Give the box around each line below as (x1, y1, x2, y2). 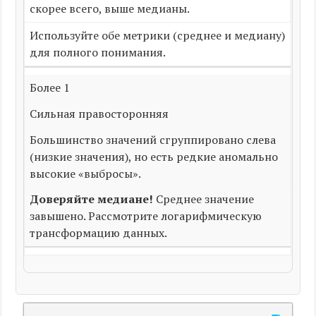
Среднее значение (152, 191, 254, 207)
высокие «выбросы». (29, 165, 141, 181)
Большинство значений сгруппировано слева (29, 131, 276, 147)
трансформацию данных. (29, 225, 167, 241)
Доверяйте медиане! (29, 191, 153, 207)
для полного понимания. (29, 44, 166, 61)
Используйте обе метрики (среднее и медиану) (29, 28, 285, 44)
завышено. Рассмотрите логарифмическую (29, 208, 262, 224)
